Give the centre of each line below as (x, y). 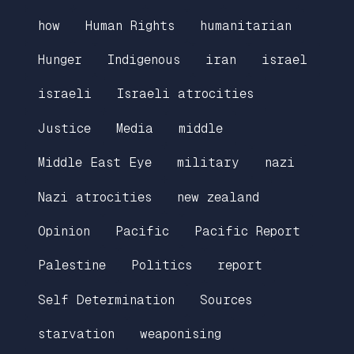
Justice (64, 128)
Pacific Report (247, 231)
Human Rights (130, 25)
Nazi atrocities (95, 197)
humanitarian (246, 25)
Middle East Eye (95, 163)
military (208, 163)
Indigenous (144, 60)
